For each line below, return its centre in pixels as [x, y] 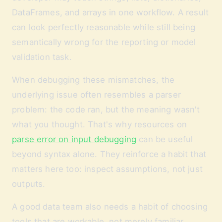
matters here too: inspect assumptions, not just [107, 169]
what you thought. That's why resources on [99, 124]
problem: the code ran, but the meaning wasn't [106, 110]
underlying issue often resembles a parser [96, 95]
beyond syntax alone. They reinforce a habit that [109, 154]
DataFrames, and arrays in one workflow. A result [111, 12]
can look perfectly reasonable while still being [104, 27]
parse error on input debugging [74, 139]
